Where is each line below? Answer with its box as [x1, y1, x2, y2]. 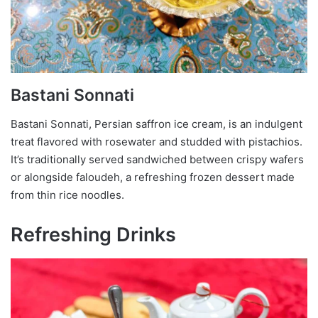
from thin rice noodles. [11, 187, 124, 202]
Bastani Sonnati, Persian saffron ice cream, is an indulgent [11, 116, 302, 131]
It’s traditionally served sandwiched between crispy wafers [11, 152, 304, 166]
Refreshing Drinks [11, 222, 176, 246]
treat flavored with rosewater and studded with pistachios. [11, 134, 302, 148]
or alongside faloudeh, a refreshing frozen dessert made [11, 170, 295, 184]
